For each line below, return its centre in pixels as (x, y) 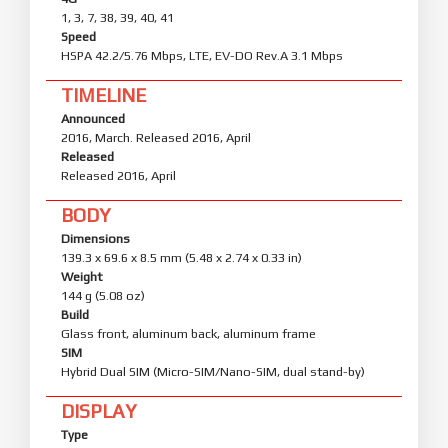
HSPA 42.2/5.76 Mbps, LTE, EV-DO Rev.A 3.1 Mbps (202, 55)
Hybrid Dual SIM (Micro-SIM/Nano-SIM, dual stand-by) (213, 371)
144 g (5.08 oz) (103, 295)
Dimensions (95, 238)
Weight (81, 276)
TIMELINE (103, 94)
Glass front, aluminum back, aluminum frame (188, 333)
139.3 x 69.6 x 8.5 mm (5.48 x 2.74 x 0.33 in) (181, 257)
